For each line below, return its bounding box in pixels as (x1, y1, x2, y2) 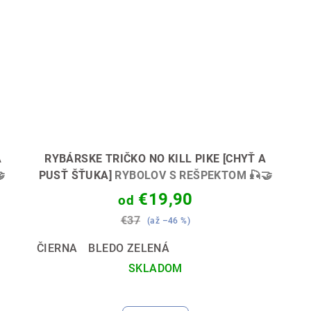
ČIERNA (36, 241, 78, 255)
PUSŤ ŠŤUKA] (38, 168, 115, 182)
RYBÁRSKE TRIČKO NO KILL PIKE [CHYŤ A (44, 151, 267, 165)
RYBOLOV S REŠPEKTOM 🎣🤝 (115, 168, 273, 182)
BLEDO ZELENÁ (88, 241, 170, 255)
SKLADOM (128, 261, 183, 275)
